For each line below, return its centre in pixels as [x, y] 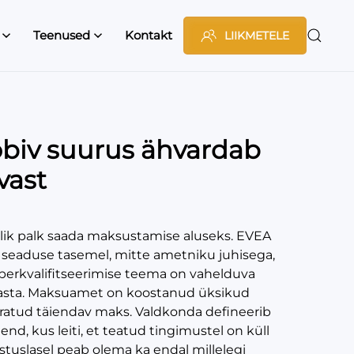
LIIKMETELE [257, 36]
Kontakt [149, 35]
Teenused [62, 35]
